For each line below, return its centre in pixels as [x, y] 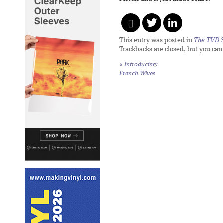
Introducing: [140, 65]
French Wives [138, 74]
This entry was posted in [157, 41]
